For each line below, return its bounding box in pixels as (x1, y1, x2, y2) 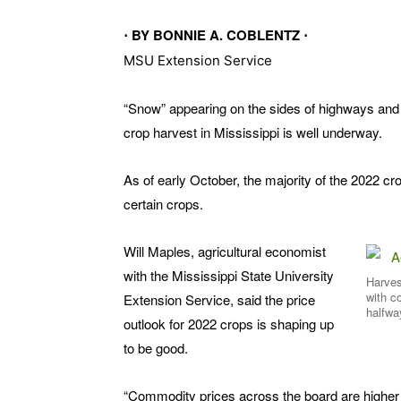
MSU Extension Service (124, 52, 272, 70)
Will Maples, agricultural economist (124, 242, 326, 261)
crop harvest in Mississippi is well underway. (124, 123, 382, 142)
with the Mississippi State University (124, 266, 334, 286)
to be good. (124, 338, 188, 358)
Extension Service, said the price (124, 290, 315, 310)
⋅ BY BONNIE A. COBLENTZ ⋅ (124, 25, 308, 46)
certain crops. (124, 194, 203, 214)
